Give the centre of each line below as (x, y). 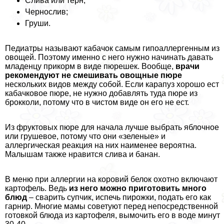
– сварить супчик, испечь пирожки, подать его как (119, 197)
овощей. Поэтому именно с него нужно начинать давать (109, 57)
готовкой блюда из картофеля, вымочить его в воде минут (112, 215)
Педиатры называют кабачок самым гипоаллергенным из (112, 48)
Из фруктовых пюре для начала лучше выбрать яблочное (112, 127)
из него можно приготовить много (138, 188)
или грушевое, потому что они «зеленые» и (85, 136)
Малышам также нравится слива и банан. (82, 154)
